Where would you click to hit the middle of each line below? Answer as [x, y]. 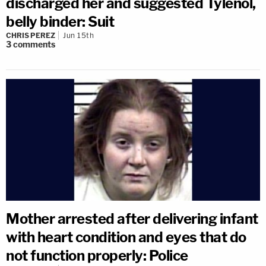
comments [34, 44]
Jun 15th [78, 35]
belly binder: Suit [60, 21]
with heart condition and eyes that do [126, 237]
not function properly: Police [97, 255]
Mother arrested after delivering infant [132, 218]
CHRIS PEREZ [31, 35]
